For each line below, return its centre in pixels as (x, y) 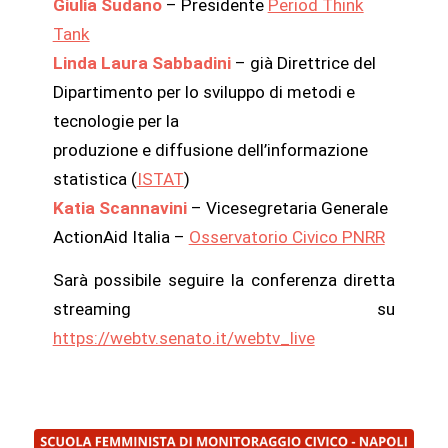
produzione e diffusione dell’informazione (210, 149)
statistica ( (94, 178)
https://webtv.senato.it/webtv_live (183, 338)
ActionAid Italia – (120, 236)
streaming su (224, 309)
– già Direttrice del (303, 62)
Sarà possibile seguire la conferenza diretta (224, 280)
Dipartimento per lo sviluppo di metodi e (203, 91)
